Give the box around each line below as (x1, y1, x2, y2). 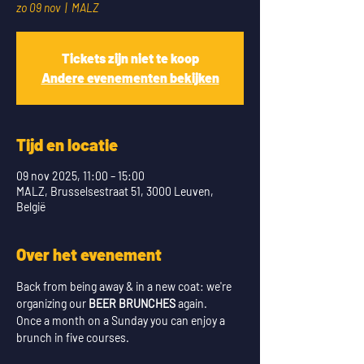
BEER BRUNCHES (89, 297, 175, 310)
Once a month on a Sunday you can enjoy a (16, 314, 227, 327)
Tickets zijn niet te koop (61, 50, 199, 66)
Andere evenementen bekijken (41, 70, 219, 85)
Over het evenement (16, 245, 162, 264)
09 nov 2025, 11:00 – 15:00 (16, 169, 145, 183)
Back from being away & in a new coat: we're (16, 279, 234, 293)
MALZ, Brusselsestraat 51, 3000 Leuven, (16, 184, 214, 198)
